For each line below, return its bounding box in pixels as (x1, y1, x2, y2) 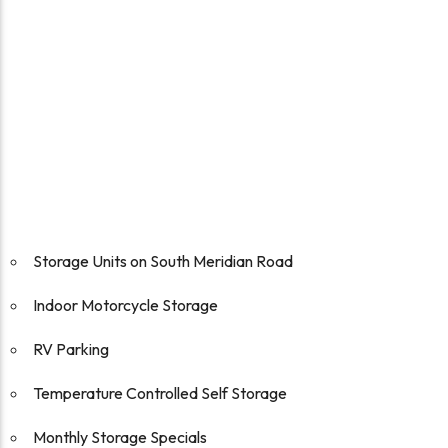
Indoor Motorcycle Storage (33, 295, 219, 316)
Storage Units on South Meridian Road (33, 251, 294, 272)
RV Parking (33, 339, 110, 360)
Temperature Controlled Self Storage (33, 383, 288, 404)
